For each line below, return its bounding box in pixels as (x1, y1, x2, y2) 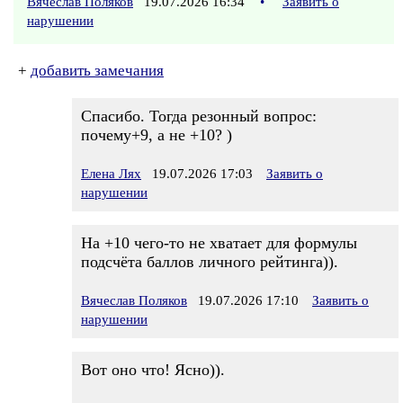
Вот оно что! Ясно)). (81, 361, 225, 379)
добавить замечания (31, 62, 164, 79)
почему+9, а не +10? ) (81, 126, 232, 144)
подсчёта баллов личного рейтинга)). (81, 253, 338, 271)
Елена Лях (81, 166, 141, 181)
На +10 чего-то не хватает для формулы (81, 234, 357, 252)
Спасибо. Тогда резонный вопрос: (81, 107, 317, 125)
